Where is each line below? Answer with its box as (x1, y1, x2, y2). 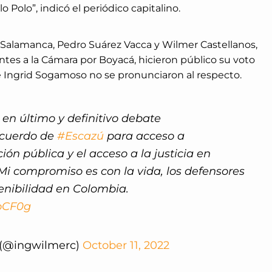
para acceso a (103, 129, 185, 143)
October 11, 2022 (82, 239, 169, 253)
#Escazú (56, 129, 104, 143)
